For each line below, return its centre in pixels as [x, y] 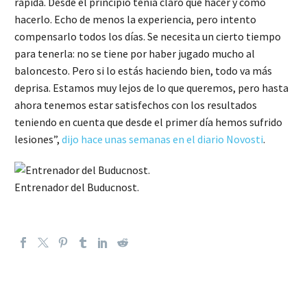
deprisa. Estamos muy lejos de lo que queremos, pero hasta [151, 88]
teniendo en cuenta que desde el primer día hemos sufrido [148, 122]
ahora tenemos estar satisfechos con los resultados [136, 105]
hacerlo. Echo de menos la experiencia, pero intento [135, 20]
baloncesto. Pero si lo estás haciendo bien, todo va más [143, 71]
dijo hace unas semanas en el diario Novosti [162, 139]
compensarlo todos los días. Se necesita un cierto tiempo [148, 37]
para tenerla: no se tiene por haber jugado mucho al [135, 54]
